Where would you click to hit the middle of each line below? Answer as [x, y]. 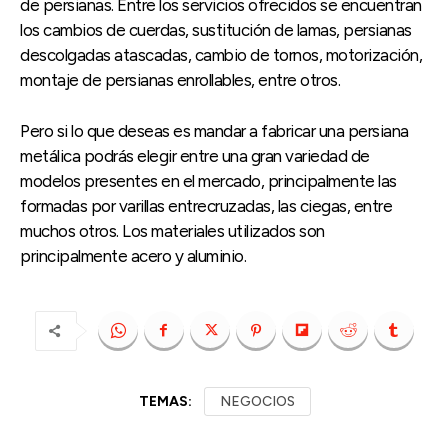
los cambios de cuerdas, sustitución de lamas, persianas [216, 29]
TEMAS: [165, 401]
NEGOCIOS [257, 401]
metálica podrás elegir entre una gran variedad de [195, 155]
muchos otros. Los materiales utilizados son [172, 230]
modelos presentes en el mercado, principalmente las [208, 180]
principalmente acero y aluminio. [133, 255]
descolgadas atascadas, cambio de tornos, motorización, [221, 54]
